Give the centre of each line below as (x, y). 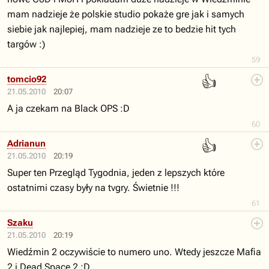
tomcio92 (27, 79)
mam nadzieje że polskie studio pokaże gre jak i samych (126, 14)
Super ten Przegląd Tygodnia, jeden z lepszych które (116, 173)
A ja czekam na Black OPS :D (68, 108)
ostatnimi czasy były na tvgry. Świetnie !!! (93, 188)
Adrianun (26, 144)
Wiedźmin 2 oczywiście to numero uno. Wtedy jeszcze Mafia (134, 252)
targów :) (26, 44)
